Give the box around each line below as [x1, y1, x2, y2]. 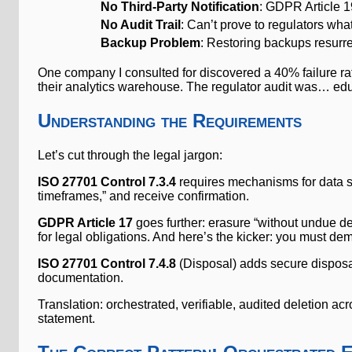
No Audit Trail [101, 18, 181, 31]
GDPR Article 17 [38, 215, 133, 229]
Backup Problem [101, 36, 200, 49]
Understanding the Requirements [38, 110, 302, 131]
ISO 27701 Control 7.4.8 [38, 256, 176, 270]
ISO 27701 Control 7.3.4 [38, 174, 176, 189]
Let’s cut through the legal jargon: [38, 148, 222, 162]
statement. [38, 311, 95, 325]
